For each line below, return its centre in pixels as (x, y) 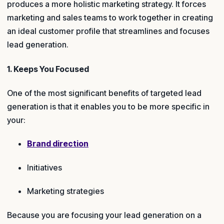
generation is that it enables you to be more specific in (108, 106)
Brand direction (58, 144)
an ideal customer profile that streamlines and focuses (108, 31)
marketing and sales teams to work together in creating (110, 18)
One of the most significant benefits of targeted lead (104, 93)
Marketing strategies (65, 191)
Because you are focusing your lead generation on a (104, 215)
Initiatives (44, 167)
